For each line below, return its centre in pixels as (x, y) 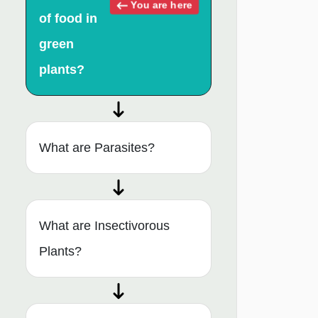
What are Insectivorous (104, 226)
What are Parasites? (97, 148)
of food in (68, 19)
